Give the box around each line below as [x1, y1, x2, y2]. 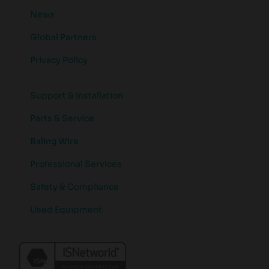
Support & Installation [30, 90, 123, 101]
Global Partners [30, 32, 97, 43]
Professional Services [30, 159, 122, 170]
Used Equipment [30, 204, 102, 216]
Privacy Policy [30, 55, 88, 66]
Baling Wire [30, 136, 79, 147]
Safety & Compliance [30, 181, 119, 193]
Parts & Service [30, 113, 94, 124]
